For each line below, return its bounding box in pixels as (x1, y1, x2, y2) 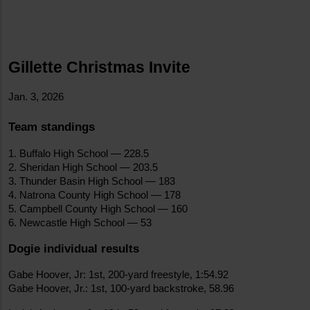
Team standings (8, 120, 95, 134)
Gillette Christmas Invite (8, 58, 190, 77)
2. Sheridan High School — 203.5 (8, 162, 158, 174)
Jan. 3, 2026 (8, 91, 64, 103)
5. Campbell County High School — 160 (8, 203, 188, 215)
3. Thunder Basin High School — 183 (8, 176, 175, 188)
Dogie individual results (8, 241, 139, 256)
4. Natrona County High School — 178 (8, 190, 181, 201)
